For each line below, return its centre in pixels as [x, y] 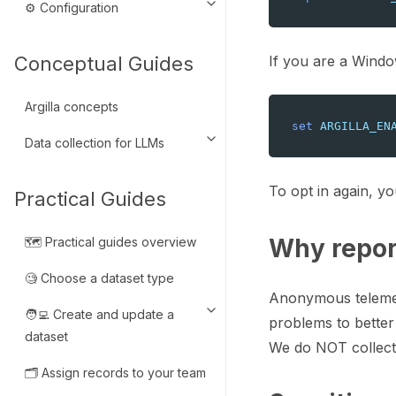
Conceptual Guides [104, 64]
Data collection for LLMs [95, 143]
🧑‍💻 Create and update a [99, 315]
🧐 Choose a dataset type [99, 278]
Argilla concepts [72, 107]
